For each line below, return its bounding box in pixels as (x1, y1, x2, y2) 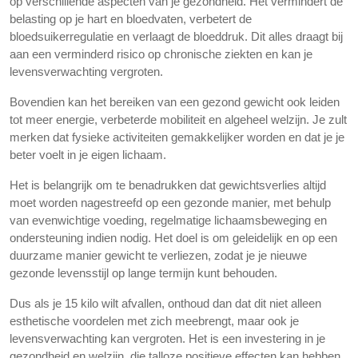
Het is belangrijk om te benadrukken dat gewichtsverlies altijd (10, 178, 326, 192)
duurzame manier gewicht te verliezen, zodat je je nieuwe (10, 249, 307, 262)
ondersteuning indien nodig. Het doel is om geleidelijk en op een (10, 231, 337, 245)
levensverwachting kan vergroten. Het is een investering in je (10, 332, 325, 345)
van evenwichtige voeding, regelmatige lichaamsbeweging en (10, 213, 327, 227)
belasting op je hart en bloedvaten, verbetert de (10, 12, 252, 26)
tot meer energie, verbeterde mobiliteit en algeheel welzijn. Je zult (10, 113, 347, 126)
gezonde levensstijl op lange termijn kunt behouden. (10, 266, 277, 280)
